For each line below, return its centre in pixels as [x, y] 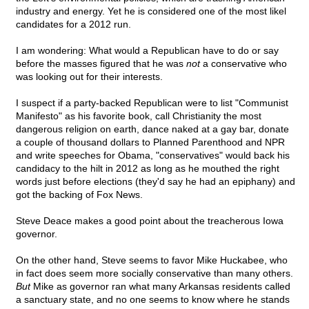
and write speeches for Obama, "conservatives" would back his [153, 156]
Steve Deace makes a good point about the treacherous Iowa [150, 221]
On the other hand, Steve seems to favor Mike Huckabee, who [152, 260]
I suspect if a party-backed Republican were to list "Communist [152, 103]
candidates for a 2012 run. [73, 24]
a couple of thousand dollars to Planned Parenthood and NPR [150, 142]
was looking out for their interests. [89, 77]
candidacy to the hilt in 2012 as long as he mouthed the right [148, 169]
